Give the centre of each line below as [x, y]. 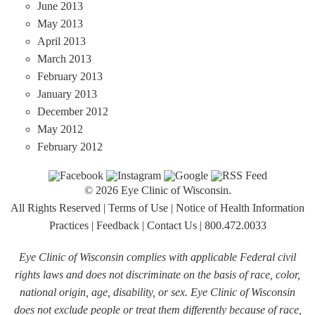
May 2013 [60, 23]
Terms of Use [138, 208]
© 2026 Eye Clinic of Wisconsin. [157, 191]
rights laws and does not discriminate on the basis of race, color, [157, 275]
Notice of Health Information [240, 208]
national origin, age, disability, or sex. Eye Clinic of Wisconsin [157, 292]
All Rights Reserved [56, 208]
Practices [69, 226]
